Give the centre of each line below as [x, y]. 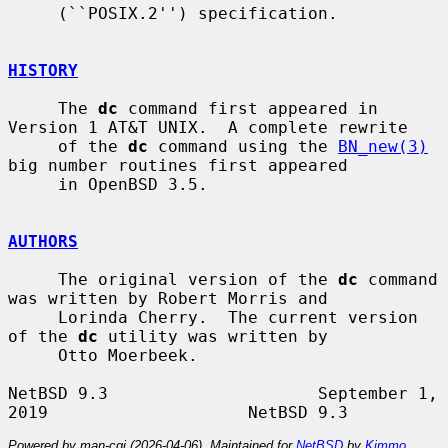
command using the [243, 146]
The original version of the [198, 279]
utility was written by [213, 336]
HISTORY [43, 70]
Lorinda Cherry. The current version [33, 317]
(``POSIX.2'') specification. [33, 13]
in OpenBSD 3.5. [33, 184]
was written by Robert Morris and [168, 298]
